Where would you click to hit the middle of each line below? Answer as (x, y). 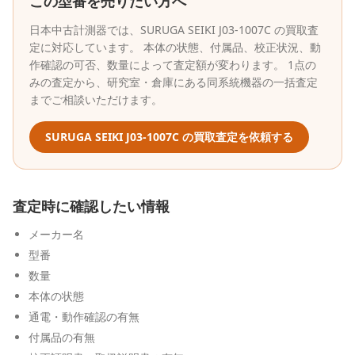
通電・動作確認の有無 (84, 317)
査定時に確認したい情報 (91, 206)
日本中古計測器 (68, 30)
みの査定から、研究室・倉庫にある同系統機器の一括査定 (174, 82)
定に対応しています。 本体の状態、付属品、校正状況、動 (175, 47)
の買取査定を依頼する (236, 137)
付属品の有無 (62, 337)
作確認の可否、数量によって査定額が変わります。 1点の (173, 65)
